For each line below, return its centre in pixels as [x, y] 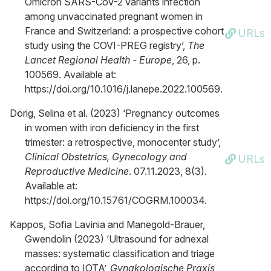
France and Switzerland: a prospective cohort [124, 31]
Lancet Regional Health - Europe [98, 60]
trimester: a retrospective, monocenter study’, [123, 142]
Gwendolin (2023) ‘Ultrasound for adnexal [117, 239]
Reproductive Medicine [77, 171]
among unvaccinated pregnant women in [114, 16]
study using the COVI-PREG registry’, [106, 45]
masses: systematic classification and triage [120, 253]
